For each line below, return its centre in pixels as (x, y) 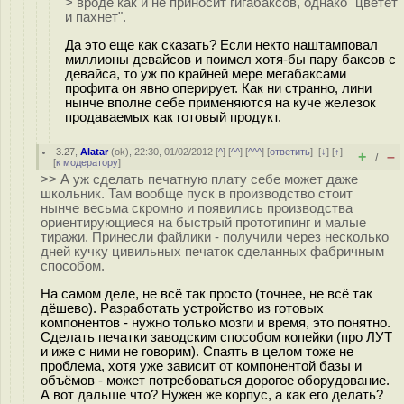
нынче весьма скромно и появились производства (197, 208)
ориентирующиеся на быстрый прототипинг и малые (203, 223)
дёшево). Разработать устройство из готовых (182, 308)
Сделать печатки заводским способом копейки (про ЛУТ (216, 337)
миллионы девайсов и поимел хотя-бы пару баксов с (230, 59)
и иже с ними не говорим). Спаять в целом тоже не (197, 351)
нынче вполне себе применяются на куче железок (220, 102)
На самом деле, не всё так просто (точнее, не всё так (207, 294)
